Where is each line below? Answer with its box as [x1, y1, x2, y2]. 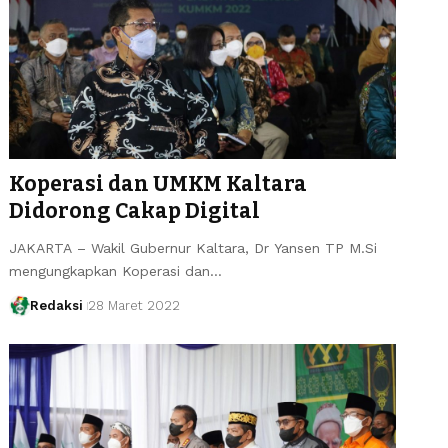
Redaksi [29, 297, 83, 313]
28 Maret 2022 [87, 297, 180, 313]
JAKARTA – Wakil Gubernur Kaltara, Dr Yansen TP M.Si [9, 239, 378, 256]
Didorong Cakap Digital [9, 197, 261, 224]
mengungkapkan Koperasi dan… [9, 262, 223, 279]
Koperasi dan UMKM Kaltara [9, 170, 308, 197]
